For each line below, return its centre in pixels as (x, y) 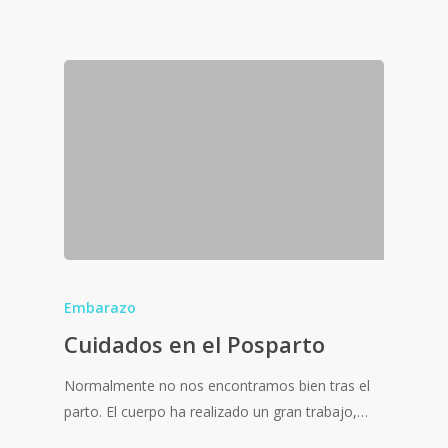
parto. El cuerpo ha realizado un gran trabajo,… (216, 412)
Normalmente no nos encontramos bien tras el (217, 386)
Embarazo (100, 308)
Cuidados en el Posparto (194, 344)
